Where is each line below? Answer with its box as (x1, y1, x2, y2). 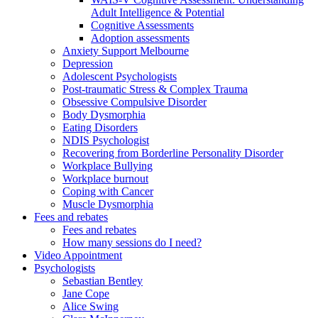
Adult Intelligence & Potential (91, 6, 224, 18)
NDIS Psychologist (62, 133, 149, 146)
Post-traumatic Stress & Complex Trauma (62, 82, 248, 95)
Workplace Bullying (62, 159, 153, 172)
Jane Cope (62, 287, 109, 300)
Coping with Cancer (62, 185, 153, 197)
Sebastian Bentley (62, 274, 143, 287)
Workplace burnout (62, 172, 148, 185)
